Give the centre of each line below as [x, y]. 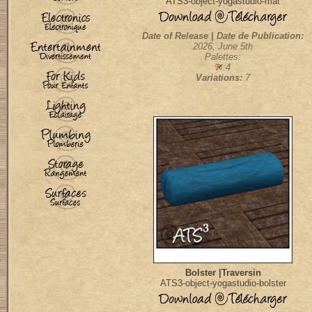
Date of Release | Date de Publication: [223, 36]
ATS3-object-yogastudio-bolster [223, 283]
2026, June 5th [223, 46]
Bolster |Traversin [223, 273]
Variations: [219, 78]
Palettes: [223, 57]
